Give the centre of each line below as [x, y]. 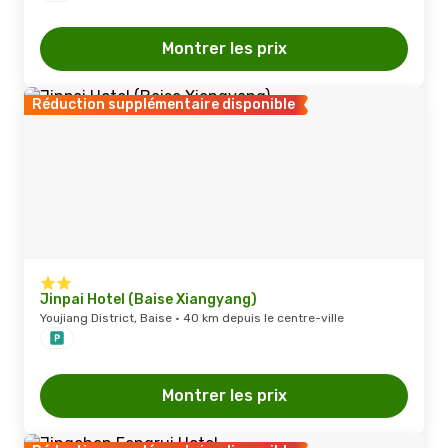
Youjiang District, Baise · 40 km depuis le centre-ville [192, 318]
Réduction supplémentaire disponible [163, 104]
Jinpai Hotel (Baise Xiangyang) [148, 299]
